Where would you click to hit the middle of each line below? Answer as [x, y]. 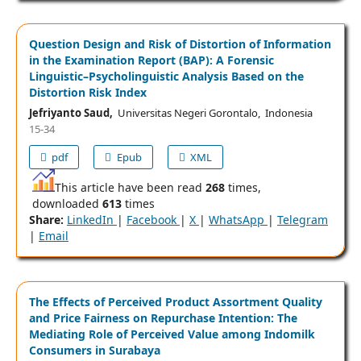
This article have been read [130, 188]
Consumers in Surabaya [94, 351]
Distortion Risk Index [87, 93]
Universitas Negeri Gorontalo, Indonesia [212, 113]
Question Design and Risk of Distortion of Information [180, 44]
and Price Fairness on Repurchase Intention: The [163, 318]
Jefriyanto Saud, [71, 113]
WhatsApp [238, 220]
